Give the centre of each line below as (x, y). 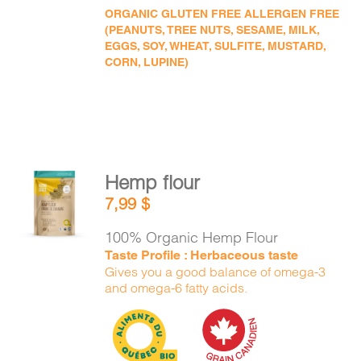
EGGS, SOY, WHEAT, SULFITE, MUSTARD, (216, 46)
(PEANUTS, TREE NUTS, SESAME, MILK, (212, 30)
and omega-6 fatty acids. (176, 288)
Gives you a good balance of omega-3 (216, 272)
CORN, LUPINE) (147, 62)
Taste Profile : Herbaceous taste (202, 255)
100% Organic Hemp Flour (192, 237)
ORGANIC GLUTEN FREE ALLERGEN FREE (222, 14)
